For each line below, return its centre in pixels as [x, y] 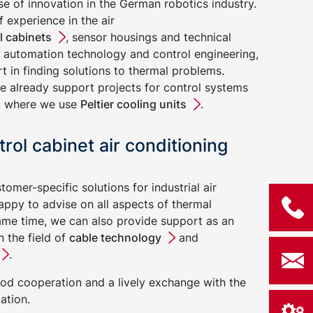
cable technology [115, 238]
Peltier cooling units [133, 104]
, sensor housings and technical [148, 37]
